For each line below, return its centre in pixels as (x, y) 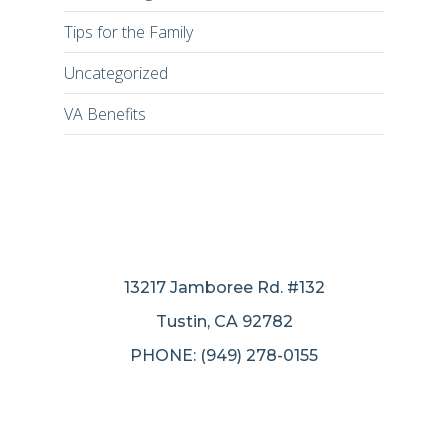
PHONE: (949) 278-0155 (224, 355)
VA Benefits (105, 113)
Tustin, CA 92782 (224, 321)
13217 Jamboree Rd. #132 (224, 287)
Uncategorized (116, 72)
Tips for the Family (128, 31)
